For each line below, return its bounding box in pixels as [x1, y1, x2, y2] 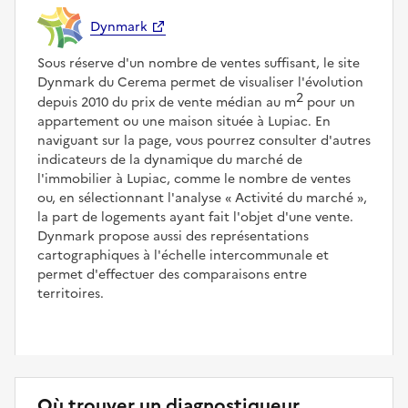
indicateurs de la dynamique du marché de [37, 149, 302, 169]
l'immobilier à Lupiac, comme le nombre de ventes [37, 168, 351, 189]
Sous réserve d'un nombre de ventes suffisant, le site [37, 53, 360, 73]
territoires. [37, 283, 104, 303]
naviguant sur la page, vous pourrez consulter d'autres [37, 130, 371, 150]
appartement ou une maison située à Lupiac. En [37, 111, 331, 131]
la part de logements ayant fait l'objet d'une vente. [37, 207, 353, 227]
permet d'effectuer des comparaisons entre [37, 264, 307, 284]
